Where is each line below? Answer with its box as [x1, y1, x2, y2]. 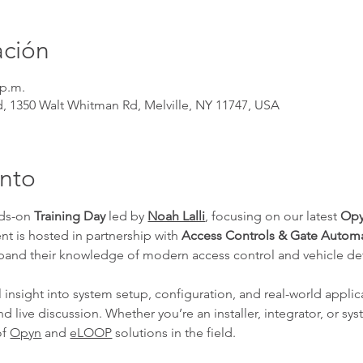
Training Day [34, 207, 106, 224]
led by [105, 207, 148, 224]
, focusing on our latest [205, 207, 341, 224]
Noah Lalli [147, 207, 206, 224]
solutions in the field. [112, 324, 237, 340]
